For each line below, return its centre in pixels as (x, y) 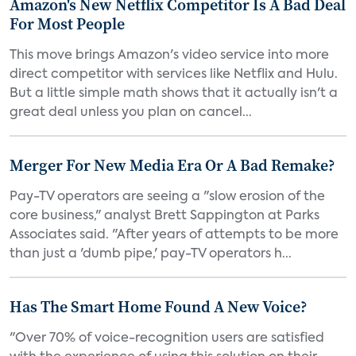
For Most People (67, 24)
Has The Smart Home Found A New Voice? (159, 307)
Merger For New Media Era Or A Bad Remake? (172, 165)
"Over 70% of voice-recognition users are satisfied (167, 339)
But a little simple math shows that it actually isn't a (174, 94)
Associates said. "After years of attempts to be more (174, 235)
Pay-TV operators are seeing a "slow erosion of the (167, 197)
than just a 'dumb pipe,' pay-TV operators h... (151, 254)
